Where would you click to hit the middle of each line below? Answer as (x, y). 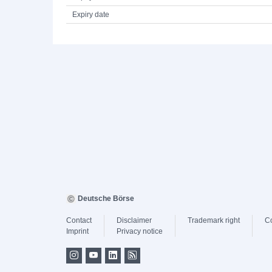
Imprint (77, 231)
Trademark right (214, 220)
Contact (79, 220)
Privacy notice (140, 231)
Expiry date (91, 15)
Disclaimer (134, 220)
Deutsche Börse (105, 199)
